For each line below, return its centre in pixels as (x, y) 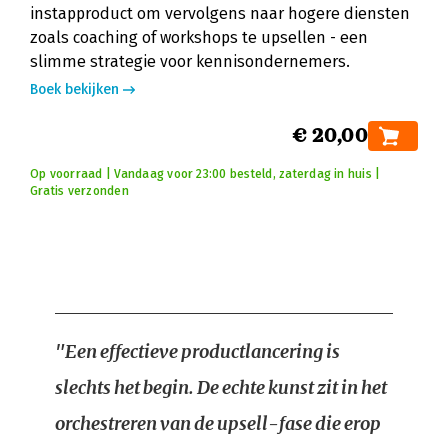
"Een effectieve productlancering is (197, 351)
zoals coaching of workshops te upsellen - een (199, 37)
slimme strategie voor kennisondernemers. (190, 61)
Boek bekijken (74, 89)
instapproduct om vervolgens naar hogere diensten (220, 13)
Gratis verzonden (79, 191)
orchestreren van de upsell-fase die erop (218, 423)
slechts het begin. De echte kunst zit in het (221, 387)
